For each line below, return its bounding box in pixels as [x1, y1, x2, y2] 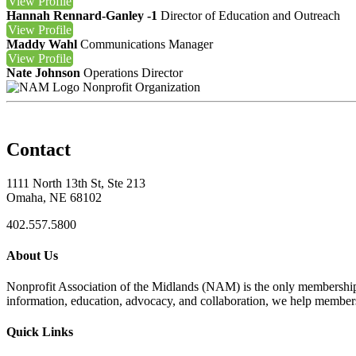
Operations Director [83, 65, 183, 79]
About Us [6, 248, 58, 262]
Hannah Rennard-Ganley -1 [6, 8, 157, 22]
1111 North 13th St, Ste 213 [6, 176, 145, 190]
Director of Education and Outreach [161, 8, 340, 22]
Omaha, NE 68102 [6, 190, 102, 204]
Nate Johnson [6, 65, 80, 79]
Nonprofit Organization [83, 79, 200, 94]
